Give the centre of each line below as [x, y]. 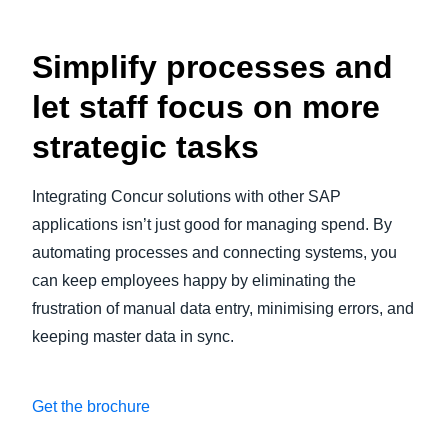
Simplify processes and [212, 66]
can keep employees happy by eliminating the [194, 280]
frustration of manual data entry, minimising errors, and [223, 308]
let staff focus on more [206, 106]
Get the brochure [91, 406]
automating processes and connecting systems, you [214, 252]
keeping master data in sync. [133, 336]
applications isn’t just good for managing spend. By [212, 224]
